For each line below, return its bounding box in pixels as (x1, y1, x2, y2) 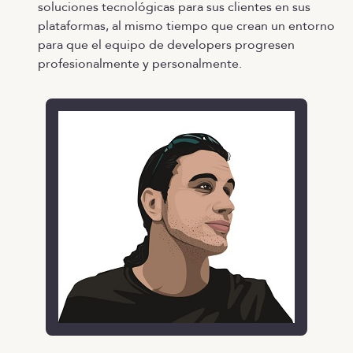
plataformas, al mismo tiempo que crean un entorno (38, 17, 335, 35)
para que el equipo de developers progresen (38, 35, 295, 54)
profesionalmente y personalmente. (38, 54, 242, 72)
